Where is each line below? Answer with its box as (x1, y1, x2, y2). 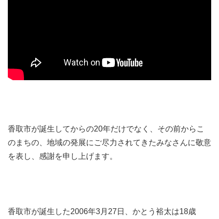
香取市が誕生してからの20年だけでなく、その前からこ (8, 124, 204, 133)
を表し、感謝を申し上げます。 (8, 152, 117, 160)
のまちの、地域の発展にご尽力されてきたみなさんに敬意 (8, 138, 211, 147)
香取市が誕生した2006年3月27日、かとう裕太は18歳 (8, 207, 196, 216)
